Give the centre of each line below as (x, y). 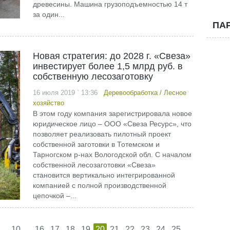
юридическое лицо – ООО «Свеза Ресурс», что (112, 124)
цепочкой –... (54, 196)
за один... (49, 14)
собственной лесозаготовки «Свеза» (94, 165)
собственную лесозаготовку (93, 76)
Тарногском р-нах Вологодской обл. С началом (112, 155)
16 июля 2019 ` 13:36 (68, 93)
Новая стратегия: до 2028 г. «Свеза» (111, 56)
